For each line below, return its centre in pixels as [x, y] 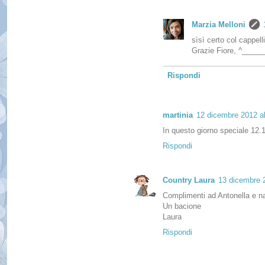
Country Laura [189, 180]
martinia [178, 115]
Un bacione [182, 206]
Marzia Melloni [219, 24]
